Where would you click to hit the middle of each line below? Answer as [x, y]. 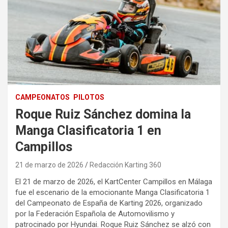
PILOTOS [89, 97]
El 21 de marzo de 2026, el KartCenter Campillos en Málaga [114, 181]
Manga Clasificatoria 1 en [88, 130]
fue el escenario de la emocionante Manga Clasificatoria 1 [112, 192]
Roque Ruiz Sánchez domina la [103, 114]
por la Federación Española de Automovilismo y [95, 213]
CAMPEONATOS [42, 97]
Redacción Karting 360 [125, 165]
